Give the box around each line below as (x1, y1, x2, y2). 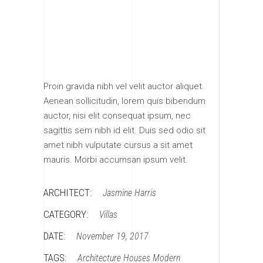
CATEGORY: (43, 208, 88, 220)
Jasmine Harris (103, 187, 156, 198)
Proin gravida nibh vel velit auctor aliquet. (43, 80, 204, 92)
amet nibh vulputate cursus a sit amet (43, 139, 193, 150)
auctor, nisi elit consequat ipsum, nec (43, 110, 191, 121)
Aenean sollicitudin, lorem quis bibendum (43, 95, 205, 106)
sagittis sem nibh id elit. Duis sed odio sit (43, 124, 205, 136)
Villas (99, 208, 117, 220)
